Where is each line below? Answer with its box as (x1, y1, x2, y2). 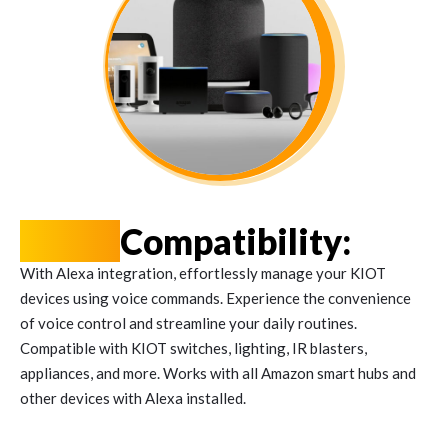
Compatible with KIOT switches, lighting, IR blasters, (20, 339, 367, 358)
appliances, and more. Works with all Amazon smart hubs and (20, 364, 416, 383)
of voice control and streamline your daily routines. (20, 314, 357, 333)
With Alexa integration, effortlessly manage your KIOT (20, 264, 386, 283)
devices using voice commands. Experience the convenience (20, 289, 411, 308)
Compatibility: (120, 220, 351, 263)
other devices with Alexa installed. (20, 389, 246, 408)
